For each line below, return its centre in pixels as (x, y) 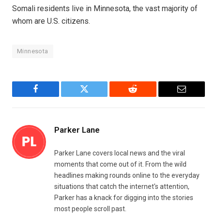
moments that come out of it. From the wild (120, 164)
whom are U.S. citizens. (52, 21)
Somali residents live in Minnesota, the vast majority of (105, 8)
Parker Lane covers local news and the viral (120, 153)
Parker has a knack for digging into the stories (124, 197)
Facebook (52, 96)
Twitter (96, 96)
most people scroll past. (90, 209)
